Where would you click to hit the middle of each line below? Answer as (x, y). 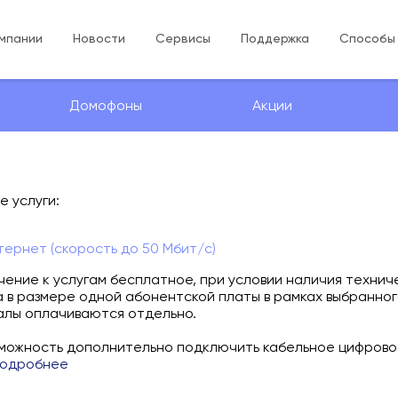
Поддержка (275, 38)
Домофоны (106, 105)
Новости (99, 38)
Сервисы (183, 38)
